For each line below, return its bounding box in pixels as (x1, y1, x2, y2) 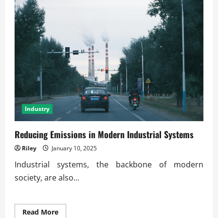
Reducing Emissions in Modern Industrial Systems (15, 127, 194, 141)
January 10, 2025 (50, 144, 97, 152)
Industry (25, 104, 50, 113)
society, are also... (15, 172, 79, 183)
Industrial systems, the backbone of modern (15, 159, 203, 170)
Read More (22, 207, 58, 217)
